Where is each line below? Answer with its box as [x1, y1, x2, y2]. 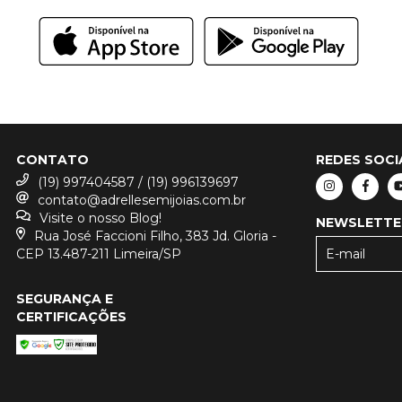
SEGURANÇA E [15, 290, 113, 307]
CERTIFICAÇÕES [15, 308, 127, 325]
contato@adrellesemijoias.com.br [37, 191, 246, 208]
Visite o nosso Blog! [39, 209, 162, 226]
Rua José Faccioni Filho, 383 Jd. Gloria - [34, 227, 277, 244]
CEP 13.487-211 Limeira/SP [15, 245, 181, 262]
